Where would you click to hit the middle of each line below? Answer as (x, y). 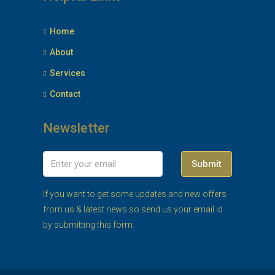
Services (68, 73)
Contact (65, 94)
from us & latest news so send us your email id (133, 209)
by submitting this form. (89, 225)
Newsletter (76, 128)
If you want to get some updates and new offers (135, 194)
